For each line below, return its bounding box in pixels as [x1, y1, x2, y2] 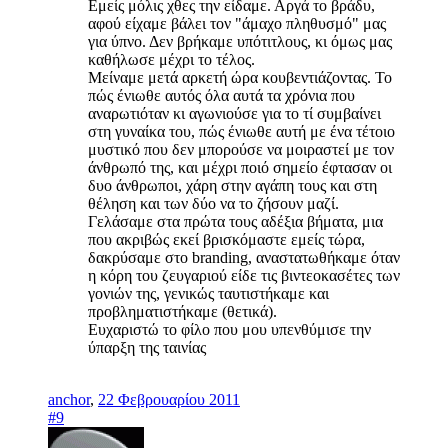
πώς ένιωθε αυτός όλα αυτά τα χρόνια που [88, 86, 355, 104]
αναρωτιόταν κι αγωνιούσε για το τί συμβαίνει [88, 104, 381, 122]
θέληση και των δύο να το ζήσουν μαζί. [88, 194, 339, 212]
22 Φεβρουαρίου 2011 [98, 390, 240, 408]
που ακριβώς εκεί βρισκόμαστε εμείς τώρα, [88, 230, 365, 248]
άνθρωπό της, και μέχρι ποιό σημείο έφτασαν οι [88, 158, 392, 176]
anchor [48, 390, 90, 408]
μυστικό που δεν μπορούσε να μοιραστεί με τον [88, 140, 394, 158]
